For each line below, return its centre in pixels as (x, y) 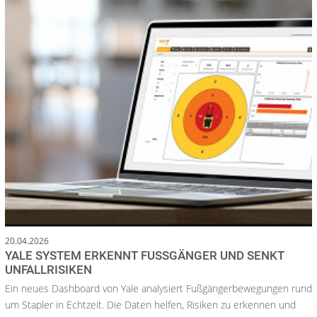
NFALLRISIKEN (44, 270)
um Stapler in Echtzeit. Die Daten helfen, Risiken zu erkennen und (150, 305)
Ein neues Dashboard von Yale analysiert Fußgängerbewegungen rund (158, 289)
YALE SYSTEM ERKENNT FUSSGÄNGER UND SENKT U (145, 256)
